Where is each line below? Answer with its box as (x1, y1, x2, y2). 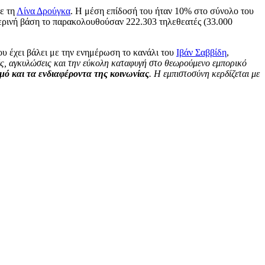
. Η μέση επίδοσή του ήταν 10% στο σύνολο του (70, 5, 254, 16)
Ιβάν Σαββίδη (176, 47, 227, 57)
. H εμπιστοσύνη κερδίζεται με (149, 68, 260, 79)
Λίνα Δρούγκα (17, 5, 70, 16)
